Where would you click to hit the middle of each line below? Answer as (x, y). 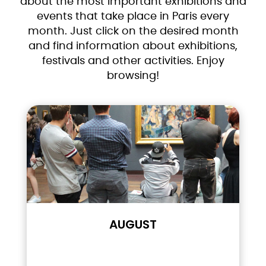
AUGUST (133, 225)
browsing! (133, 76)
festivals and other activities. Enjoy (133, 61)
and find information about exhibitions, (133, 47)
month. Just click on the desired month (133, 32)
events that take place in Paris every (133, 17)
